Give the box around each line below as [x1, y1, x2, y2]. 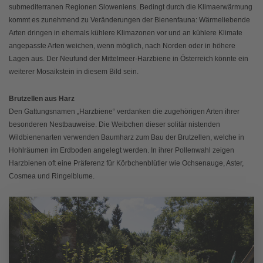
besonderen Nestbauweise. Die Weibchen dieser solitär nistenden [9, 120, 220, 129]
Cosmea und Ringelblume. [9, 171, 95, 180]
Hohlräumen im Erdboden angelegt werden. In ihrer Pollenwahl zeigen [9, 146, 234, 154]
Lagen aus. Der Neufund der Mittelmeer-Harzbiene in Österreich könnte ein [9, 54, 248, 63]
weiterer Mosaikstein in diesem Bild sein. [9, 67, 139, 76]
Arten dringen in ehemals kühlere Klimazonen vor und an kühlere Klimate [9, 28, 242, 37]
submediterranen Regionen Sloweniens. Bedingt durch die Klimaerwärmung [9, 2, 252, 11]
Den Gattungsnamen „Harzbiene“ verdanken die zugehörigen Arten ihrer [9, 107, 240, 116]
